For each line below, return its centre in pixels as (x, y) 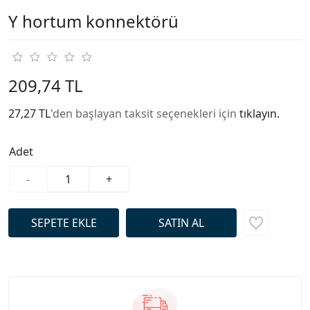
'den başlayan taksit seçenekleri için (145, 114)
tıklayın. (259, 114)
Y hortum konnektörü (93, 21)
